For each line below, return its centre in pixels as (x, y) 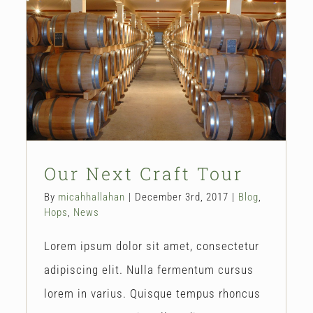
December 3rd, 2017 (182, 197)
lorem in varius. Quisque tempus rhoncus (152, 293)
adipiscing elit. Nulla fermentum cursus (149, 269)
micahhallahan (92, 197)
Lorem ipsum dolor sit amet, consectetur (152, 246)
